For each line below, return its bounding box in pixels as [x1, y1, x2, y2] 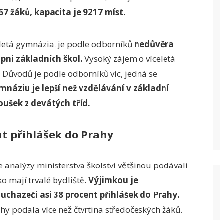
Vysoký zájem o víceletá [82, 53, 175, 64]
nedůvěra [134, 38, 174, 50]
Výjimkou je [88, 174, 138, 186]
